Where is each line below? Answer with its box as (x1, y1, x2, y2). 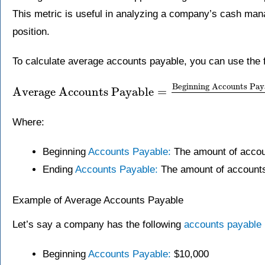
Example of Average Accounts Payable (12, 194, 183, 206)
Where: (12, 117, 44, 128)
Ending (43, 164, 75, 176)
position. (12, 26, 50, 38)
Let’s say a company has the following (12, 218, 184, 230)
